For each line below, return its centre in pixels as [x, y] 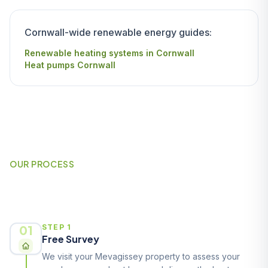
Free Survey [71, 239]
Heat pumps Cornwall [70, 65]
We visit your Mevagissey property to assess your [141, 256]
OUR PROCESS [42, 164]
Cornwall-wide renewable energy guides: [118, 32]
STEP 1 [57, 227]
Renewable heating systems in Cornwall [109, 53]
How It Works [66, 188]
